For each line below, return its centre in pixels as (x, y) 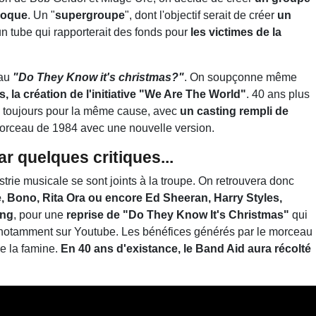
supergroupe (90, 15)
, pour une (40, 214)
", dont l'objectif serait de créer (200, 15)
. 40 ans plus (278, 94)
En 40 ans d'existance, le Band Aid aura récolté (186, 248)
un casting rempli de (234, 111)
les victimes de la (235, 32)
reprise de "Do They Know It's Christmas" (179, 214)
